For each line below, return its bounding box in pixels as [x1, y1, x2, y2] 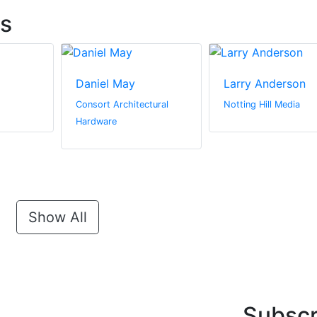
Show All [28, 209, 87, 226]
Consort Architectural [76, 99, 168, 110]
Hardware [76, 116, 117, 127]
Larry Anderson [223, 76, 306, 91]
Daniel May [76, 76, 135, 91]
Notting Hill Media [223, 99, 300, 110]
